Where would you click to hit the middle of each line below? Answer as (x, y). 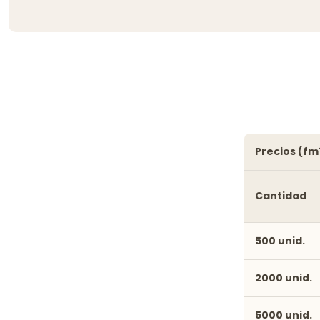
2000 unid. (284, 277)
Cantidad (281, 195)
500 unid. (280, 240)
